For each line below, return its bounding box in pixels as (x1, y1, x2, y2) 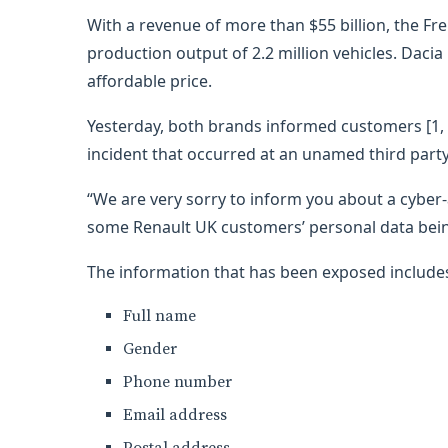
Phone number (123, 372, 232, 392)
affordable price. (87, 70, 212, 92)
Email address (123, 405, 227, 425)
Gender (123, 339, 177, 359)
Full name (123, 306, 196, 326)
